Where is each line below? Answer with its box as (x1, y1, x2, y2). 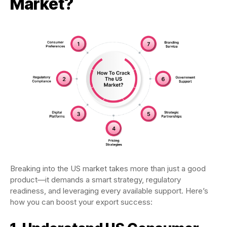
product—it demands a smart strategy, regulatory (10, 175, 181, 185)
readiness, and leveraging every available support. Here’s (10, 186, 208, 196)
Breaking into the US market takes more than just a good (10, 164, 206, 174)
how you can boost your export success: (10, 197, 153, 207)
